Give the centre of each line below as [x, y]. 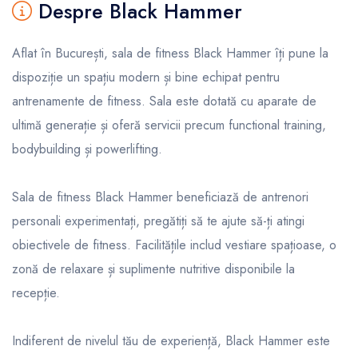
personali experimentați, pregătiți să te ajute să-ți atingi [158, 221]
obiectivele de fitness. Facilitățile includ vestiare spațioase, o [174, 245]
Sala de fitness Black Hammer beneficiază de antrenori [160, 197]
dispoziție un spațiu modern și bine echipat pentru [146, 77]
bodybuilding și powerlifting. [87, 149]
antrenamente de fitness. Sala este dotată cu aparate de [164, 101]
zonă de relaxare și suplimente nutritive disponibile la [153, 268]
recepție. [36, 292]
